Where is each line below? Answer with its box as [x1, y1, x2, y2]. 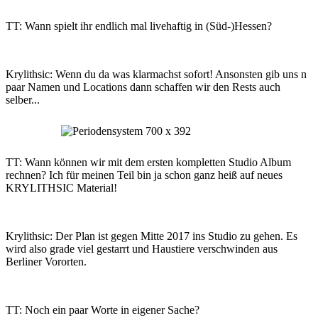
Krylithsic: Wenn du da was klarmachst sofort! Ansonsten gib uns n [6, 68, 307, 80]
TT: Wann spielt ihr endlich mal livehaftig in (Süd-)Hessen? [6, 20, 272, 32]
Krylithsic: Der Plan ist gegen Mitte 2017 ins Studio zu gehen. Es [6, 230, 297, 242]
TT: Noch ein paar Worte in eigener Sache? [6, 304, 199, 316]
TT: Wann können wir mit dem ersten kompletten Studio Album [6, 156, 291, 168]
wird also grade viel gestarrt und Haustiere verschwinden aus [6, 243, 278, 255]
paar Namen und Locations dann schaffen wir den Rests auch [6, 81, 280, 93]
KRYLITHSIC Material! [6, 182, 117, 194]
